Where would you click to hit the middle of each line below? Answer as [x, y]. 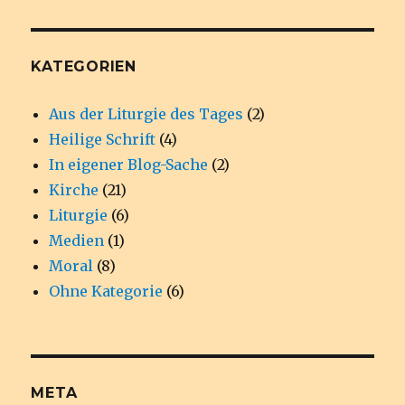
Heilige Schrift [103, 139]
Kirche [74, 189]
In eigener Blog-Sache [129, 164]
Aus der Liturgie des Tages [146, 113]
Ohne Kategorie [106, 291]
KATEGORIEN [84, 66]
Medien [77, 240]
